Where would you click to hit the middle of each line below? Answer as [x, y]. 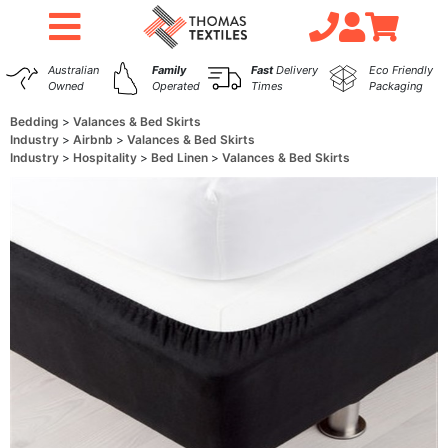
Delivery [296, 70]
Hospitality [106, 157]
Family [168, 70]
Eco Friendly [400, 70]
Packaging [395, 86]
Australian [73, 70]
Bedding [36, 121]
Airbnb [94, 139]
